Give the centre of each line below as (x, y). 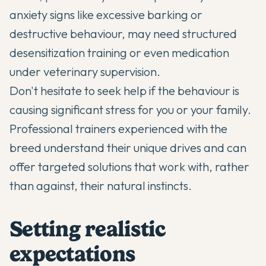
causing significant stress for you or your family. (130, 110)
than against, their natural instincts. (101, 186)
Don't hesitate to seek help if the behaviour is (124, 91)
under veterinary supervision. (85, 72)
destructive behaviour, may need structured (123, 34)
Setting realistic (88, 229)
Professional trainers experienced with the (118, 129)
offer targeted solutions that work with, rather (129, 167)
